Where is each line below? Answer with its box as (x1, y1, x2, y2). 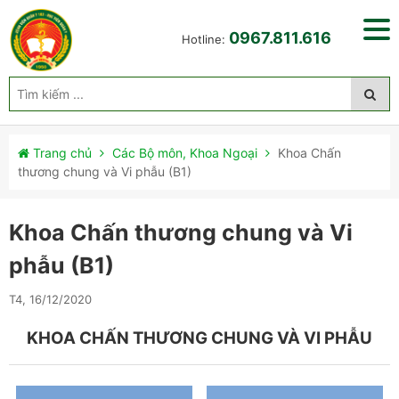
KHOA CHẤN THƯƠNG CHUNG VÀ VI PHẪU (27, 328, 372, 348)
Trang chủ (29, 145, 92, 160)
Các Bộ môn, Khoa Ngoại (112, 145, 257, 160)
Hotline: (182, 32, 225, 46)
